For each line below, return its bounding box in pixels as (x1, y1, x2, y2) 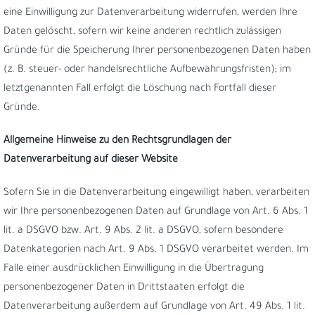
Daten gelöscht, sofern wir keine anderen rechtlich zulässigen (4, 27, 281, 38)
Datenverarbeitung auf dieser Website (4, 155, 178, 166)
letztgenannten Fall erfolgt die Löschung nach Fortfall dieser (4, 84, 276, 95)
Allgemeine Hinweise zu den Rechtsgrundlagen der (4, 136, 231, 147)
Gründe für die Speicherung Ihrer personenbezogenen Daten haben (4, 46, 311, 57)
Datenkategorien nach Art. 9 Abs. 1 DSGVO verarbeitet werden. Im (4, 245, 309, 256)
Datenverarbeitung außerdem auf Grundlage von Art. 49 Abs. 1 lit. (4, 302, 305, 313)
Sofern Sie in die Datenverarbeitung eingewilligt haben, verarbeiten (4, 188, 309, 199)
